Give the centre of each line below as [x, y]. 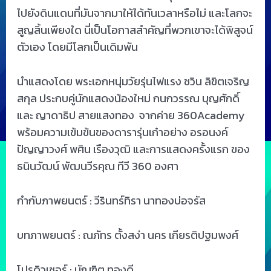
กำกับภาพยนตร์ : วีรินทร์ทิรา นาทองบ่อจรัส [111, 200]
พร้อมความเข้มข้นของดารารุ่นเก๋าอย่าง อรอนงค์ [122, 132]
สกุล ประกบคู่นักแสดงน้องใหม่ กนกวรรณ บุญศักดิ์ [128, 99]
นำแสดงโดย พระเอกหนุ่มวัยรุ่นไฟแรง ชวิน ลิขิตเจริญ [133, 82]
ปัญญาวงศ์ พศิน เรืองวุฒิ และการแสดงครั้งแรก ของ [133, 149]
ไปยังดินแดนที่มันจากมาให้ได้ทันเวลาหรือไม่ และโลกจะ [134, 13]
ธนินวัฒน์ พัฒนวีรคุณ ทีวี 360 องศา [103, 166]
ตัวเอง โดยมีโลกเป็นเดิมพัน [78, 47]
